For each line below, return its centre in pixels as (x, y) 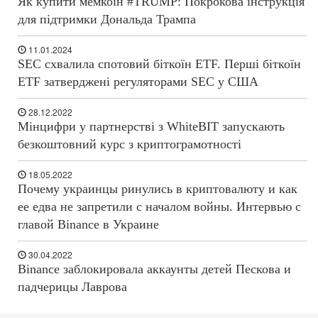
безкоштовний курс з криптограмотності (130, 144)
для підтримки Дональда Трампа (107, 20)
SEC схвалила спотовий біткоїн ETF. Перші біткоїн (159, 64)
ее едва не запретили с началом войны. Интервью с (159, 207)
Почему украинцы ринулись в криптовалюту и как (158, 189)
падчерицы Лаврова (72, 287)
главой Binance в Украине (88, 225)
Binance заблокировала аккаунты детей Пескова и (154, 269)
